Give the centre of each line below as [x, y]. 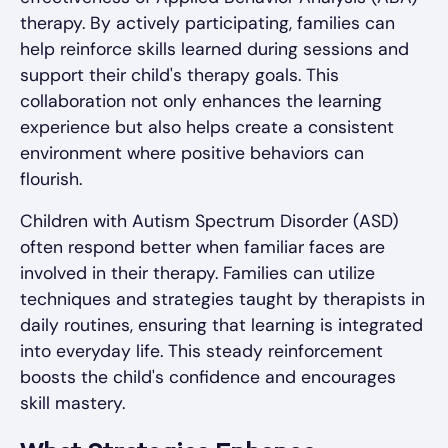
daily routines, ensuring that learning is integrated [221, 324]
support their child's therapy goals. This [179, 74]
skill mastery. [72, 402]
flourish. [51, 178]
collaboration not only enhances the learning [201, 100]
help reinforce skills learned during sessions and [214, 48]
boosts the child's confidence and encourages [208, 376]
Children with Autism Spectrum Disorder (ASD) [209, 220]
